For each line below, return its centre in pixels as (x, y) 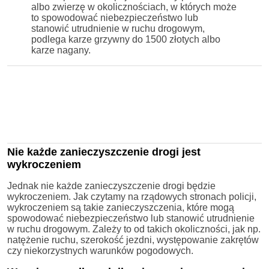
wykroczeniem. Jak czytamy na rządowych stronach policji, (132, 196)
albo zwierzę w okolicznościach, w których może (134, 7)
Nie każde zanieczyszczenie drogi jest (104, 152)
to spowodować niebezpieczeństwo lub (115, 17)
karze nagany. (61, 50)
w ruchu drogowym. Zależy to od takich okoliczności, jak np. (134, 229)
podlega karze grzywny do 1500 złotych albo (126, 39)
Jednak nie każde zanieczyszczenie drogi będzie (111, 186)
